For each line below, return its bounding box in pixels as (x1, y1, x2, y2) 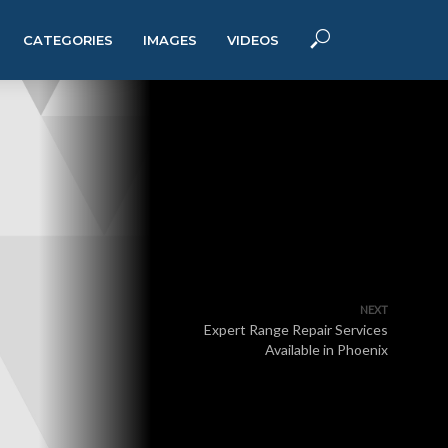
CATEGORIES (23, 32, 113, 48)
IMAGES (143, 32, 197, 48)
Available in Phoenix (265, 341, 388, 358)
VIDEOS (227, 32, 279, 48)
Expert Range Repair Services (204, 321, 388, 338)
